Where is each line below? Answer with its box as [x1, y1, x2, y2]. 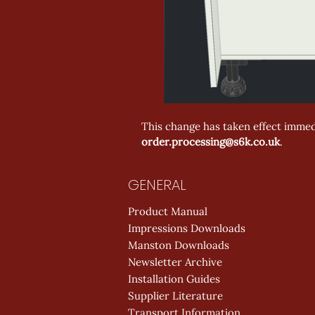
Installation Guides [128, 272, 220, 286]
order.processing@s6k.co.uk [141, 135, 280, 149]
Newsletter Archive [128, 255, 222, 269]
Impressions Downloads [128, 221, 245, 236]
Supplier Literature [128, 289, 223, 303]
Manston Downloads [128, 238, 229, 252]
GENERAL [128, 175, 186, 195]
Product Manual [128, 205, 207, 219]
